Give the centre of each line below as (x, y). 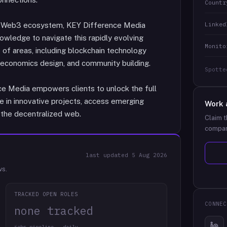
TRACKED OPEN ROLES (46, 194)
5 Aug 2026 (150, 155)
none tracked (53, 211)
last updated (109, 155)
